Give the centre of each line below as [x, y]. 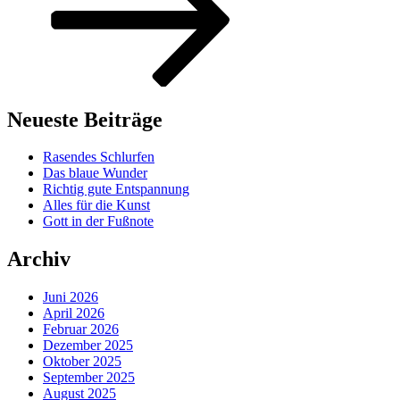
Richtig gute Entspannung [116, 189]
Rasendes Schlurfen [99, 157]
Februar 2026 [81, 329]
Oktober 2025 [82, 362]
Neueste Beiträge [85, 119]
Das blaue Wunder [95, 173]
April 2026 [74, 313]
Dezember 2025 [88, 346]
